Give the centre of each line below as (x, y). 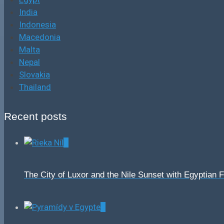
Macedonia (40, 37)
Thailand (35, 87)
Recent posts (35, 116)
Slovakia (34, 75)
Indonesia (37, 25)
